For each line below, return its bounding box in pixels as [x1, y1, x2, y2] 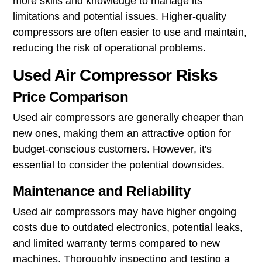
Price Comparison [12, 88, 129, 105]
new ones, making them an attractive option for [12, 127, 231, 139]
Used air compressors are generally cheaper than [12, 111, 243, 123]
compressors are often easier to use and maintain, [12, 26, 247, 38]
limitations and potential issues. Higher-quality [12, 10, 226, 22]
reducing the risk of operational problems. [12, 42, 206, 54]
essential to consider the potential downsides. [12, 158, 225, 171]
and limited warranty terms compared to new [12, 237, 220, 249]
